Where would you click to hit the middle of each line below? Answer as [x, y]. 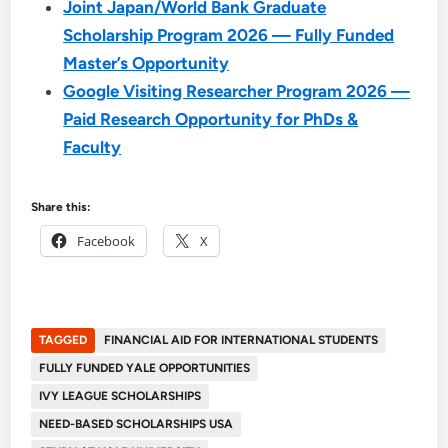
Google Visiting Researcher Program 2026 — [237, 91]
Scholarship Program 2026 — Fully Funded [229, 35]
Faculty [92, 147]
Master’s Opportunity [146, 63]
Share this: [61, 207]
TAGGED [63, 340]
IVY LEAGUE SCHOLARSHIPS [120, 396]
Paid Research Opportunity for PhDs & [211, 119]
